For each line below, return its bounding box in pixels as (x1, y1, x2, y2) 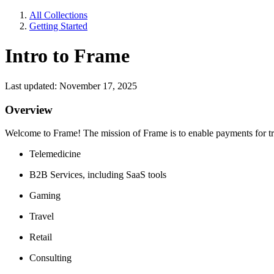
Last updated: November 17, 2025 (5, 80, 137, 91)
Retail (29, 232, 52, 243)
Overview (5, 103, 53, 116)
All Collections (29, 10, 87, 20)
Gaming (29, 190, 61, 201)
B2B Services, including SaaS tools (29, 169, 166, 180)
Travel (29, 211, 54, 222)
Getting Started (29, 21, 87, 31)
